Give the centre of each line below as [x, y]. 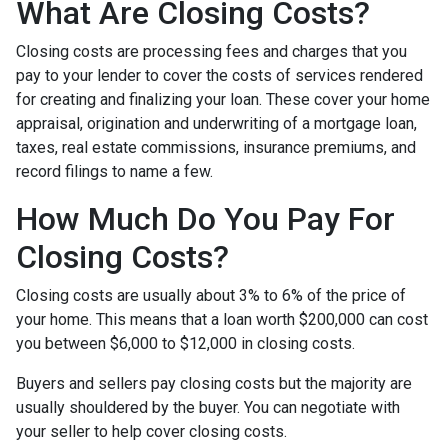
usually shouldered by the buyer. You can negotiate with [208, 407]
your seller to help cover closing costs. [151, 431]
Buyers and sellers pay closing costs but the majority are [214, 383]
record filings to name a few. [114, 171]
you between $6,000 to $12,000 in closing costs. [187, 343]
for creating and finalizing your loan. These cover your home [223, 99]
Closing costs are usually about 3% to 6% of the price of [211, 295]
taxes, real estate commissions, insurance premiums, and [216, 147]
